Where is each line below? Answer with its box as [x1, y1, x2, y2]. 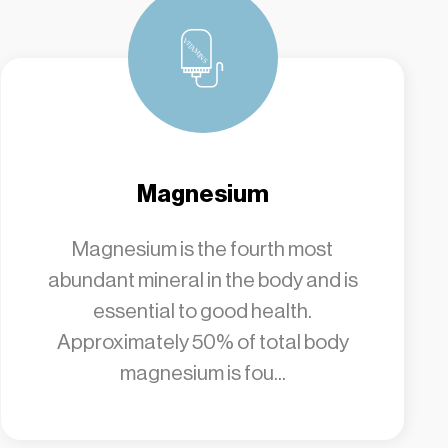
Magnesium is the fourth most [72, 237, 334, 261]
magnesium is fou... [119, 361, 286, 385]
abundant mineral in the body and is [47, 268, 358, 292]
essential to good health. [93, 299, 313, 323]
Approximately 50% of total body [56, 330, 349, 354]
